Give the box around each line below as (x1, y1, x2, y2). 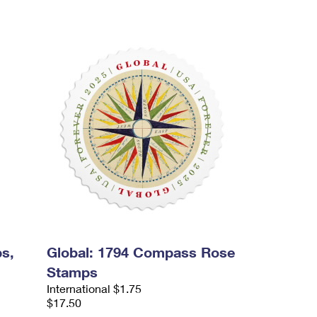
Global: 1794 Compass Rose (47, 243, 236, 260)
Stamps (47, 263, 98, 280)
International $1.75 (47, 282, 142, 295)
